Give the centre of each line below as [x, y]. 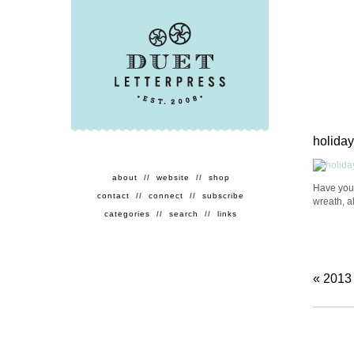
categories [129, 214]
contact [115, 196]
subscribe [223, 196]
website [174, 177]
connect [168, 196]
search [185, 214]
